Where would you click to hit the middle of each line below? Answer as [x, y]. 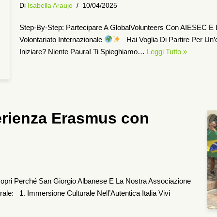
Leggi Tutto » [167, 51]
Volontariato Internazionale [62, 39]
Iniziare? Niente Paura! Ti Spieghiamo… [83, 51]
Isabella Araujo [50, 5]
